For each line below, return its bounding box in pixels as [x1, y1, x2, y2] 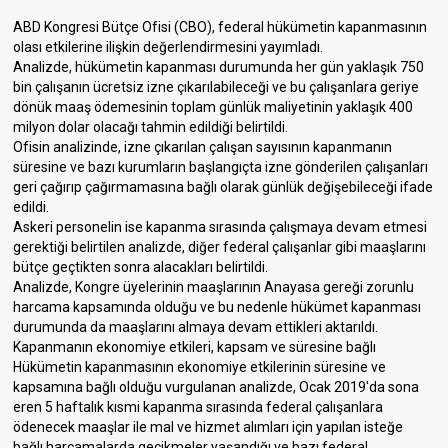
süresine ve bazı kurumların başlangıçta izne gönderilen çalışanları [13, 159, 429, 175]
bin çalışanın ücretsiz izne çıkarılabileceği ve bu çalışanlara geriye [13, 79, 420, 95]
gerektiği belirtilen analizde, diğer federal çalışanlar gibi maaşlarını [13, 239, 427, 255]
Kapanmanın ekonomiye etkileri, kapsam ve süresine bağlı [13, 339, 377, 355]
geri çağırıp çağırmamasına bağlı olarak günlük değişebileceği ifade [13, 179, 434, 195]
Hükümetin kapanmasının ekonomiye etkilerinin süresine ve [13, 359, 387, 375]
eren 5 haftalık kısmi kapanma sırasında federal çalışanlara [13, 399, 384, 415]
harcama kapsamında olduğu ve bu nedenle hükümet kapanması [13, 299, 422, 315]
